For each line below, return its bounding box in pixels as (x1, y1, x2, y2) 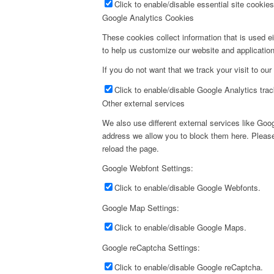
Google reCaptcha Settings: (102, 241, 200, 253)
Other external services (102, 97, 185, 109)
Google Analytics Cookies (102, 12, 194, 24)
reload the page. (102, 142, 159, 154)
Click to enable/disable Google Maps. (114, 221, 246, 233)
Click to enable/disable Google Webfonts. (114, 181, 261, 193)
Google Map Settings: (102, 201, 179, 213)
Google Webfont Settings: (102, 161, 193, 174)
